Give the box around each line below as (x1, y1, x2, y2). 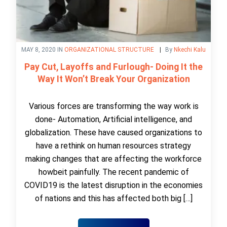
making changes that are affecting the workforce (25, 154, 202, 164)
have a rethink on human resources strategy (36, 140, 191, 150)
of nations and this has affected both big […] (34, 193, 193, 203)
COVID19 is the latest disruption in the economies (24, 180, 203, 190)
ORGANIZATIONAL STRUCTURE (64, 46, 154, 53)
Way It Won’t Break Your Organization (37, 73, 190, 84)
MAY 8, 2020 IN (21, 46, 64, 53)
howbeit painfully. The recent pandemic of (38, 167, 189, 177)
